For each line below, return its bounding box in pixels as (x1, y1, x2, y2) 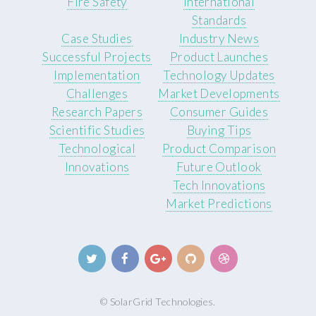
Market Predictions (166, 196, 272, 212)
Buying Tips (186, 123, 252, 138)
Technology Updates (163, 68, 275, 83)
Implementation (54, 68, 140, 83)
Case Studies (61, 31, 133, 47)
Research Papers (51, 104, 143, 120)
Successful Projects (42, 49, 152, 65)
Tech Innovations (172, 178, 266, 193)
